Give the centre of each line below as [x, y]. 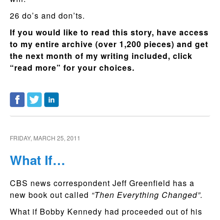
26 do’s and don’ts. [47, 15]
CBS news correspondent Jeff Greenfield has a [102, 183]
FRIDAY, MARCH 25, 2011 [45, 138]
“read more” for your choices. [73, 68]
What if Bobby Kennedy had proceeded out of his [106, 211]
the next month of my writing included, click [101, 56]
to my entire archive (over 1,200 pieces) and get [109, 44]
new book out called [51, 194]
